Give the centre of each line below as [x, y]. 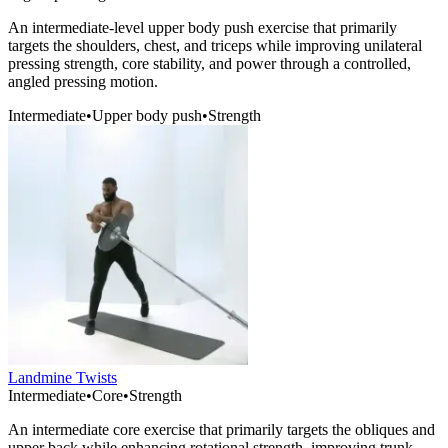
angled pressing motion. [83, 82]
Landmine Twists [62, 378]
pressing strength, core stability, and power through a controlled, [209, 64]
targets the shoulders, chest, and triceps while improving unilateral [215, 46]
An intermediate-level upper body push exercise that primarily [202, 28]
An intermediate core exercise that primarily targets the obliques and [221, 430]
